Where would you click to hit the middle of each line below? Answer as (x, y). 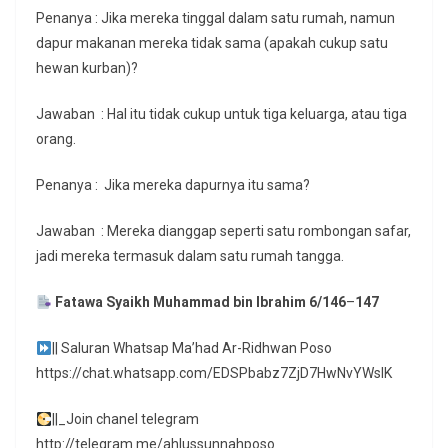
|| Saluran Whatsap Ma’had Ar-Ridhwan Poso (191, 348)
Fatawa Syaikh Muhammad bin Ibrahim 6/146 (200, 302)
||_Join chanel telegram (125, 419)
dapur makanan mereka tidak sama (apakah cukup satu (212, 43)
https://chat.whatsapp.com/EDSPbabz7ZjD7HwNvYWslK (214, 373)
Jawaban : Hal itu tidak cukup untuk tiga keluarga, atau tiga (221, 114)
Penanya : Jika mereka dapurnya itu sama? (173, 185)
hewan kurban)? (87, 68)
